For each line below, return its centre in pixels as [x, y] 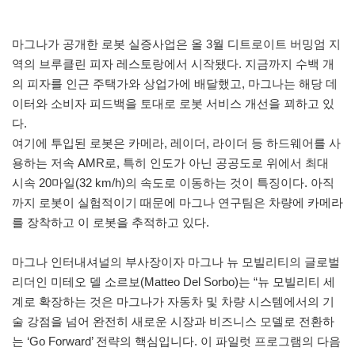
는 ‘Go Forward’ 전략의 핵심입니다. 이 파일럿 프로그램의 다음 [176, 341]
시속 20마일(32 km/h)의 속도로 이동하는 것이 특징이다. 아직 [173, 182]
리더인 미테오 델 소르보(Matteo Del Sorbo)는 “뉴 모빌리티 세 [174, 281]
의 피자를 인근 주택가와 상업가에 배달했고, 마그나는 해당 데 [175, 83]
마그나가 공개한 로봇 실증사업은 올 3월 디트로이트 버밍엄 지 [176, 44]
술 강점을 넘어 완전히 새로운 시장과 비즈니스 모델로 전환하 [173, 321]
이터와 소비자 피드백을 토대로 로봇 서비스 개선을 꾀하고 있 [173, 103]
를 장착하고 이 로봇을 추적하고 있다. [111, 222]
